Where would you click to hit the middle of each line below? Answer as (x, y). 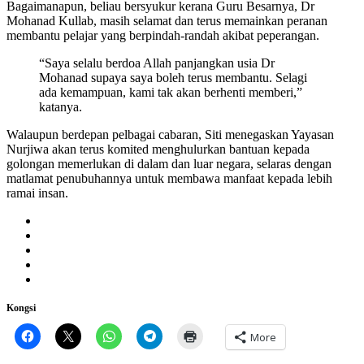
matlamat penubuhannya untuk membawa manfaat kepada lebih (169, 178)
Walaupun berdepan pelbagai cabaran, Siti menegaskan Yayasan (170, 134)
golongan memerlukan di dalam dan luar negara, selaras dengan (169, 163)
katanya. (61, 106)
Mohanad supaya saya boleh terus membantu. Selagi (173, 77)
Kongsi (21, 308)
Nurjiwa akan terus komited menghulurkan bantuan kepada (158, 149)
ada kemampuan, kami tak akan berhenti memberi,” (171, 92)
